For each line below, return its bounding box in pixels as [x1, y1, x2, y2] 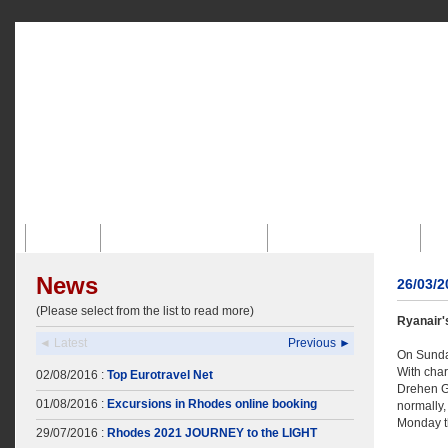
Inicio [51, 230, 83, 246]
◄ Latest [39, 336, 87, 350]
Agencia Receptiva [293, 230, 403, 246]
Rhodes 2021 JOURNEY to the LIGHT [107, 426, 317, 440]
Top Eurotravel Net [107, 368, 213, 382]
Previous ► [288, 336, 351, 350]
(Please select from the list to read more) [36, 304, 254, 318]
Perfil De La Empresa [126, 230, 251, 246]
